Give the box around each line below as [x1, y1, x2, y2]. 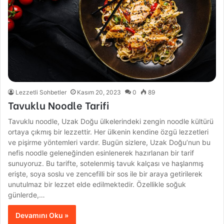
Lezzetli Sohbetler [15, 88, 67, 96]
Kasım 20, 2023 [77, 88, 121, 96]
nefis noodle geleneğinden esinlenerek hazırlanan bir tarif [8, 148, 194, 157]
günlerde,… [8, 190, 45, 199]
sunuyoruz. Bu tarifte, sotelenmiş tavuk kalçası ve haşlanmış [8, 158, 204, 167]
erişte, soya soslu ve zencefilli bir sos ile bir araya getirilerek [8, 169, 203, 178]
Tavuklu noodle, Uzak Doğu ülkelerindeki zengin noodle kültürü [8, 116, 214, 125]
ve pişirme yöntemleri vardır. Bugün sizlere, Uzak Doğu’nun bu [8, 137, 211, 146]
